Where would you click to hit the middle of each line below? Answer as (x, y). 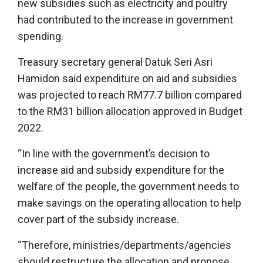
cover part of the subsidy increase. (98, 219)
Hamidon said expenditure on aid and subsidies (127, 78)
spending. (41, 36)
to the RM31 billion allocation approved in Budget (130, 111)
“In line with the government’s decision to (114, 153)
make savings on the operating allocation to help (129, 203)
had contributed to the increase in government (125, 19)
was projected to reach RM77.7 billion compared (130, 95)
